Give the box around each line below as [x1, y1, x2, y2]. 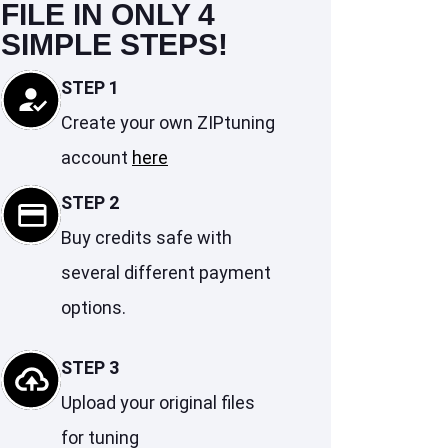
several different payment [61, 262, 271, 284]
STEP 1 [61, 77, 119, 99]
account [61, 147, 132, 169]
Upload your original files [61, 392, 255, 414]
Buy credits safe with [61, 227, 232, 249]
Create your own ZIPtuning [61, 112, 275, 134]
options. [61, 297, 126, 319]
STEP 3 [61, 357, 119, 379]
